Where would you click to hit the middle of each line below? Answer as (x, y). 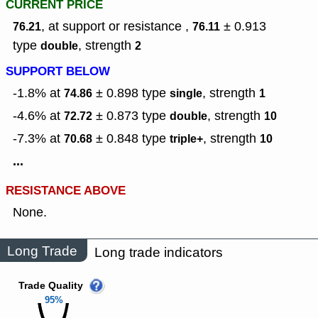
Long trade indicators (159, 253)
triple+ (186, 139)
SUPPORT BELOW (58, 72)
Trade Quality (51, 286)
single (186, 94)
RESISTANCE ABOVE (66, 191)
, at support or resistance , (117, 27)
